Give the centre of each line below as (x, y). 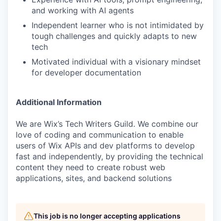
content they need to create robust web (91, 167)
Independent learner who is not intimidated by (118, 25)
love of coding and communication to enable (100, 135)
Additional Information (59, 102)
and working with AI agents (83, 10)
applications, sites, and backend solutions (94, 178)
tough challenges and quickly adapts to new (114, 36)
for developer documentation (86, 73)
